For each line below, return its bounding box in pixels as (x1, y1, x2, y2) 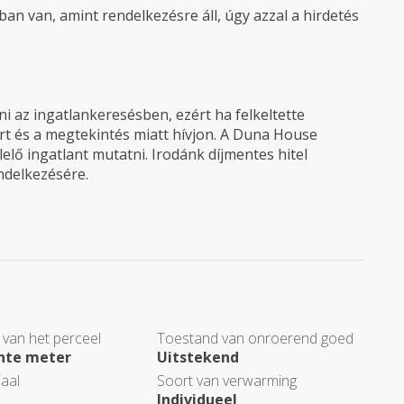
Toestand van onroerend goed (156, 328, 353, 348)
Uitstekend (156, 347, 239, 367)
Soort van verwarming (156, 371, 297, 390)
